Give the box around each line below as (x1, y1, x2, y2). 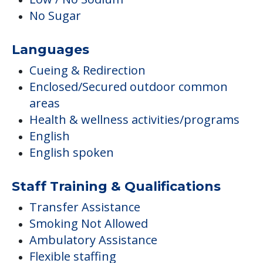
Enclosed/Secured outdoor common (29, 79, 228, 95)
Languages (12, 42, 89, 58)
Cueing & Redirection (29, 62, 146, 79)
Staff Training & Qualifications (12, 178, 221, 195)
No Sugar (29, 8, 81, 24)
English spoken (29, 144, 114, 161)
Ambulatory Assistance (29, 232, 157, 248)
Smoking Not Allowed (29, 215, 148, 232)
